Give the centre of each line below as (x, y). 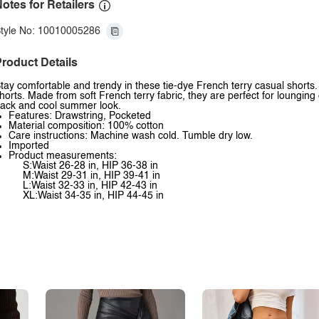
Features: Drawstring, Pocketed (80, 116)
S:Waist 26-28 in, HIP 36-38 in (90, 166)
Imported (29, 146)
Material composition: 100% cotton (86, 126)
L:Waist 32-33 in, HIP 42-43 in (90, 186)
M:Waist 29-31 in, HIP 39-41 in (91, 176)
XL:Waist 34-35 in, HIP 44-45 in (93, 196)
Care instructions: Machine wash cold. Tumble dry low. (131, 136)
